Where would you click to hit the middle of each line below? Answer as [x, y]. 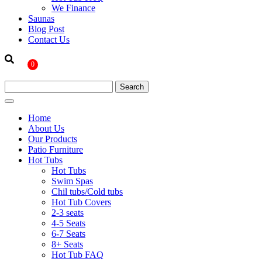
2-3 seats [68, 212]
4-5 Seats [68, 223]
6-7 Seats [68, 233]
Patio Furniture [56, 149]
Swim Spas [72, 181]
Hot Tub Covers [81, 202]
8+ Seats [67, 244]
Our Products [53, 139]
